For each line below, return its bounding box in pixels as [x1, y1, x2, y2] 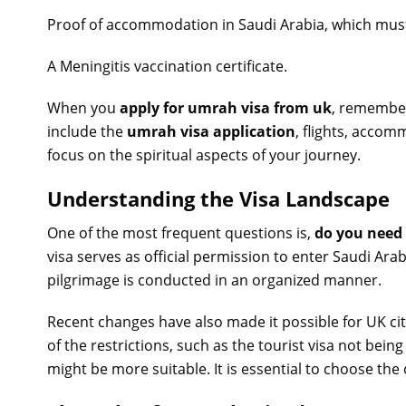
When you [47, 98, 120, 118]
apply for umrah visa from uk [120, 98, 332, 118]
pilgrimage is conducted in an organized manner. [47, 270, 382, 290]
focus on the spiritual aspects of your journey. [47, 145, 361, 165]
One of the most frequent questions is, [47, 223, 314, 243]
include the [47, 121, 127, 141]
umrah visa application [127, 121, 295, 141]
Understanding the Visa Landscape [47, 185, 390, 212]
